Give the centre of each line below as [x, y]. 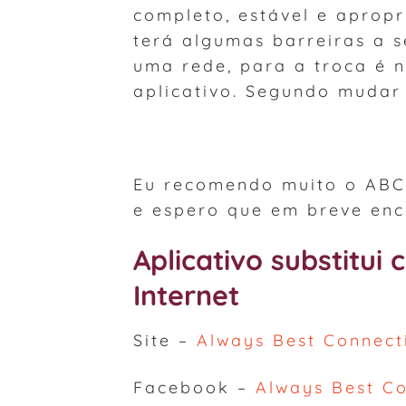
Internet [186, 296]
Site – [165, 340]
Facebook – [194, 387]
